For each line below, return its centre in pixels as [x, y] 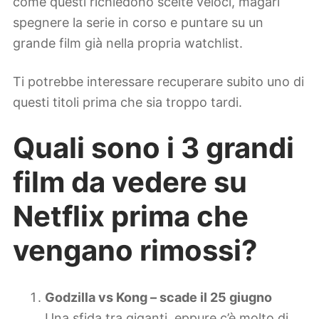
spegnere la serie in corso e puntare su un [138, 22]
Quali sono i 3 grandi [153, 147]
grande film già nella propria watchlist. [128, 43]
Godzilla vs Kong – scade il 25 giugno [158, 297]
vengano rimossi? [135, 250]
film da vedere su [130, 182]
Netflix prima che [131, 216]
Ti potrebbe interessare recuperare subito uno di [158, 82]
